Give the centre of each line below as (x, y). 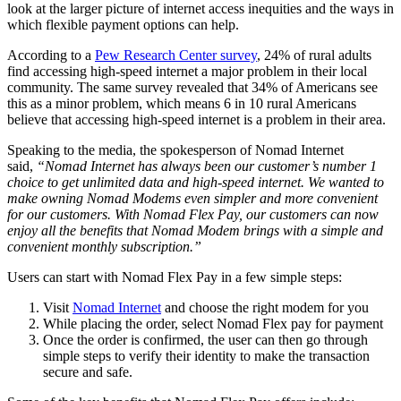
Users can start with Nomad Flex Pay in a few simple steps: (175, 277)
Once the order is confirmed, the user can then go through (205, 339)
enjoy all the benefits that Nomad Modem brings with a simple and (195, 230)
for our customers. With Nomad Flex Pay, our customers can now (193, 214)
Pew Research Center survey (176, 55)
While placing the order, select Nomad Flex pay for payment (213, 323)
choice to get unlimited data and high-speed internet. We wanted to (196, 182)
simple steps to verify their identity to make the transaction (206, 355)
